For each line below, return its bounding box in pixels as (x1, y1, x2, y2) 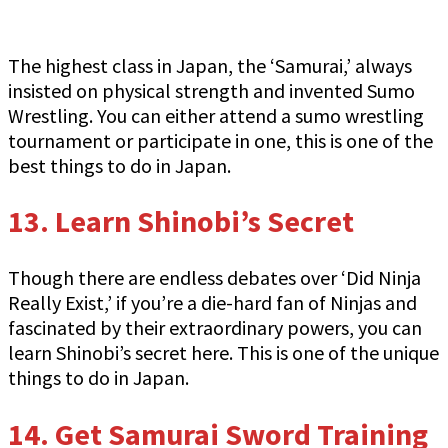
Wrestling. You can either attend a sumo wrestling (8, 102, 424, 128)
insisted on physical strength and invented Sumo (8, 77, 415, 103)
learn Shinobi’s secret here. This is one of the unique (8, 340, 439, 366)
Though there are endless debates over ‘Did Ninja (8, 265, 421, 291)
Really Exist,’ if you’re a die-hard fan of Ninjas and (8, 290, 417, 316)
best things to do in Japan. (8, 152, 231, 178)
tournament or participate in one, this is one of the (8, 127, 433, 153)
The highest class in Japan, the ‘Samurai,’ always (8, 52, 412, 78)
